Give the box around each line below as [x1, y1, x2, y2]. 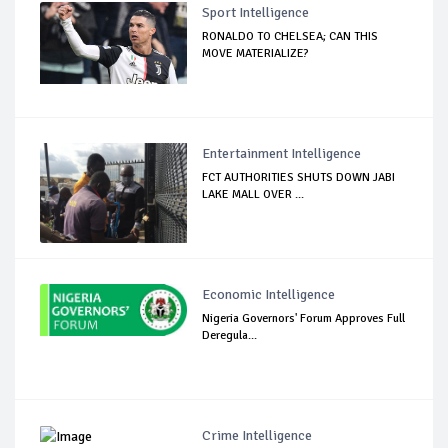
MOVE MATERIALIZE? [202, 45, 310, 61]
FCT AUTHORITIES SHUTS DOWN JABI [202, 169, 396, 185]
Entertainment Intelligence [202, 144, 362, 162]
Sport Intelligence [202, 3, 310, 21]
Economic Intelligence [202, 285, 336, 303]
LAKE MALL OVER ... [202, 186, 305, 202]
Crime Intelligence [202, 426, 313, 444]
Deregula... [202, 327, 258, 343]
